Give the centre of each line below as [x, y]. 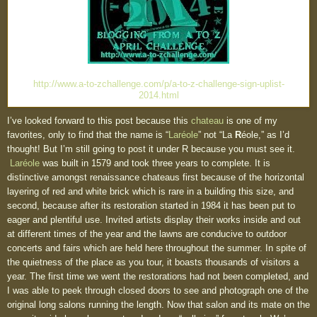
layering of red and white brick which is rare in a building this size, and [150, 192]
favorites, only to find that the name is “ [88, 135]
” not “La [217, 135]
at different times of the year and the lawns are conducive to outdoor [147, 234]
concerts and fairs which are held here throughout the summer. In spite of [157, 248]
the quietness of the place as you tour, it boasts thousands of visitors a [153, 263]
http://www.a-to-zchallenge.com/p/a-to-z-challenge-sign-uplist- [158, 85]
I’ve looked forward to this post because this [99, 121]
